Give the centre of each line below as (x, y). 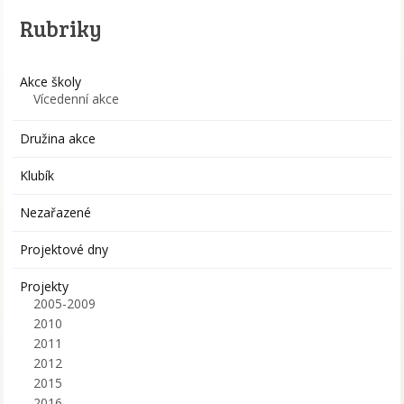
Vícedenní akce (77, 99)
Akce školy (51, 82)
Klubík (37, 176)
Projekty (45, 287)
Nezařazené (56, 213)
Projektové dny (64, 250)
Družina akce (58, 139)
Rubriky (61, 29)
